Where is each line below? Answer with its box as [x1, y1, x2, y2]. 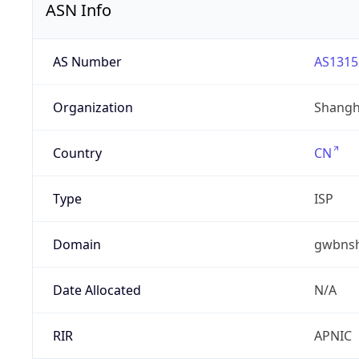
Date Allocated [52, 281, 141, 300]
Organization [52, 99, 133, 117]
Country [52, 144, 102, 163]
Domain [52, 236, 101, 254]
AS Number [52, 53, 122, 71]
